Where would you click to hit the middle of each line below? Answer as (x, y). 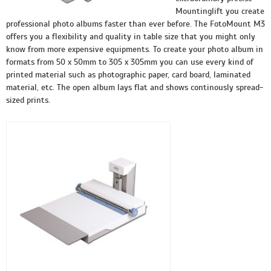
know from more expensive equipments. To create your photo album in (135, 49)
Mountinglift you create (220, 11)
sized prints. (28, 100)
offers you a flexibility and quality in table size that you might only (131, 37)
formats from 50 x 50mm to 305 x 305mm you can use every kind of (130, 62)
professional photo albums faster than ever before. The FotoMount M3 (135, 24)
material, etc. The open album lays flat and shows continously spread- (135, 87)
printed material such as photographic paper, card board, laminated (128, 75)
